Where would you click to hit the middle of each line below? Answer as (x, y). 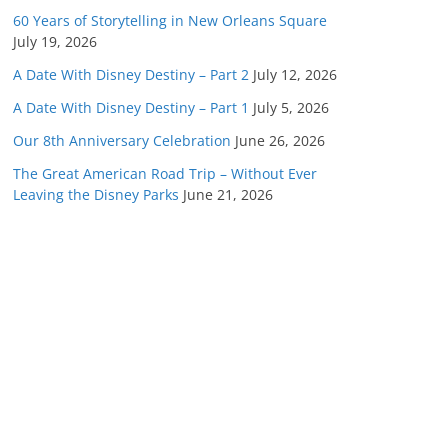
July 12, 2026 (295, 74)
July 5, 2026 (291, 107)
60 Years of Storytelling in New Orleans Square (170, 20)
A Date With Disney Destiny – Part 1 (131, 107)
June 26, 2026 (280, 140)
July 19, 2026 (55, 41)
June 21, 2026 (228, 194)
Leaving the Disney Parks (96, 194)
